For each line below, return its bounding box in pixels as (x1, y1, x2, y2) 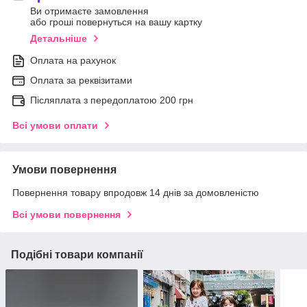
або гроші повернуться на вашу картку (30, 16, 202, 28)
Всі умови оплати (12, 120, 98, 132)
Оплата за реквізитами (30, 75, 132, 86)
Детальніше (30, 33, 87, 45)
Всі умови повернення (12, 209, 121, 221)
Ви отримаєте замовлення (30, 5, 149, 17)
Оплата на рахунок (30, 55, 116, 66)
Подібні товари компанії (11, 249, 143, 261)
